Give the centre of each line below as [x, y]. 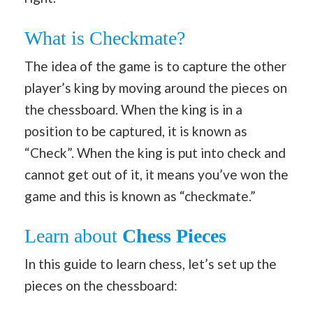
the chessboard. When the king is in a [133, 109]
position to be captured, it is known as [136, 131]
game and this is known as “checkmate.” [140, 196]
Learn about [73, 236]
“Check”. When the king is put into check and [155, 152]
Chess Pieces [174, 236]
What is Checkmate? [105, 38]
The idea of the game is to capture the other [155, 66]
